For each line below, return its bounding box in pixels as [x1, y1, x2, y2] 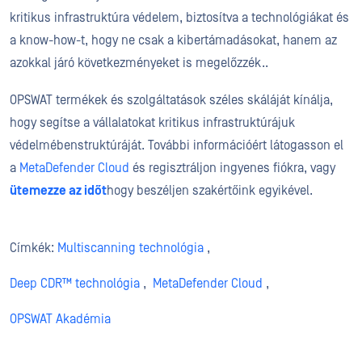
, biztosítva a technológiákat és [179, 11, 349, 25]
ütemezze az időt [10, 183, 107, 198]
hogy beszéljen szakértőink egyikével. [107, 183, 313, 198]
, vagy [304, 161, 335, 175]
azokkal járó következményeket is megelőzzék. [10, 56, 265, 70]
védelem [133, 11, 179, 25]
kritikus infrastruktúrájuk [158, 116, 295, 130]
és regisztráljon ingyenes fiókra [129, 161, 304, 175]
